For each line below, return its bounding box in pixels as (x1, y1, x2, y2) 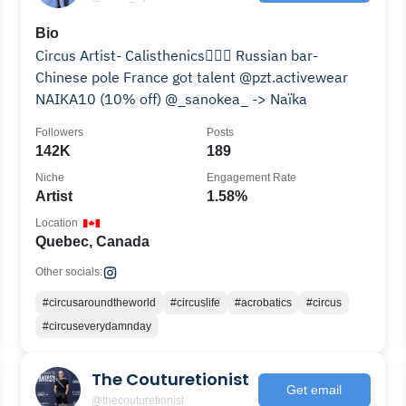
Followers (35, 126, 84, 139)
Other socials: (35, 266, 103, 278)
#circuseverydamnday (43, 320, 152, 333)
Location (35, 217, 79, 229)
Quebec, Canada (35, 234, 150, 249)
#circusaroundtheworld (43, 296, 157, 309)
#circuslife (170, 296, 221, 309)
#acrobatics (235, 296, 293, 309)
